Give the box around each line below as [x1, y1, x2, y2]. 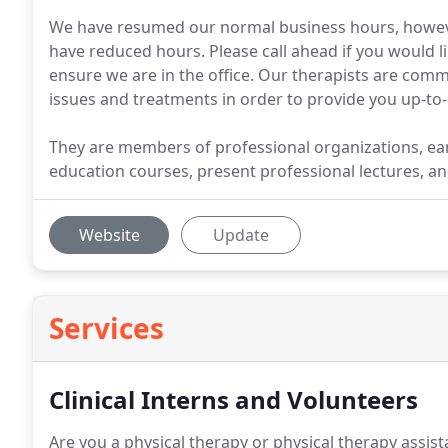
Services [49, 309, 164, 347]
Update [213, 224, 269, 246]
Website [78, 224, 140, 246]
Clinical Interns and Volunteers [49, 383, 418, 416]
